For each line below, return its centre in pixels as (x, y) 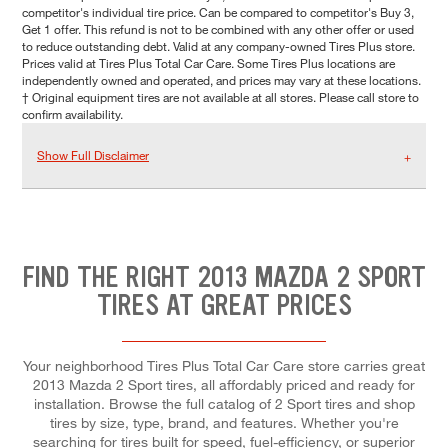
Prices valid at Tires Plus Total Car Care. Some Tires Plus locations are (208, 63)
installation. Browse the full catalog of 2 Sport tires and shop (224, 403)
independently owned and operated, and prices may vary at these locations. (221, 80)
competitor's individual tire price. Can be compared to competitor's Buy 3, (218, 12)
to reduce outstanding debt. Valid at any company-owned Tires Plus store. (218, 46)
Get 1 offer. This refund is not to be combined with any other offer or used (218, 29)
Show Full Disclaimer (93, 155)
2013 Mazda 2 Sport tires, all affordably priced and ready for (224, 384)
